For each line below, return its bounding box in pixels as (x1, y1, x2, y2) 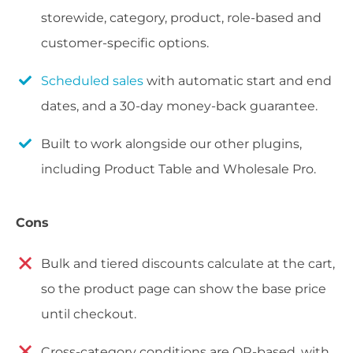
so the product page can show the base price (41, 281, 326, 297)
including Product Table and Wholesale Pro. (41, 162, 316, 177)
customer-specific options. (41, 35, 209, 51)
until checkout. (41, 307, 136, 322)
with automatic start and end (143, 73, 332, 89)
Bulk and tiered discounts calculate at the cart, (41, 256, 335, 272)
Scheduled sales (41, 73, 143, 89)
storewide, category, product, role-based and (41, 10, 321, 26)
